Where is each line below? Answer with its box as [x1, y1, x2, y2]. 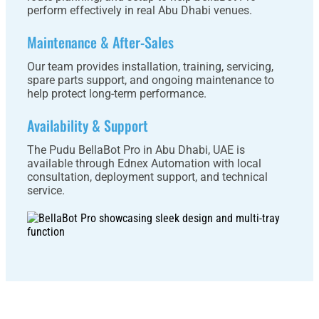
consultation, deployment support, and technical [27, 170, 268, 184]
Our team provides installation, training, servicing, [27, 60, 273, 73]
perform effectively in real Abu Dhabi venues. [27, 4, 252, 17]
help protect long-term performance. [27, 87, 206, 100]
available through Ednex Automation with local [27, 157, 261, 170]
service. [27, 184, 65, 197]
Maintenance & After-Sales [27, 31, 174, 53]
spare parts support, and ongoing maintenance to [27, 73, 274, 87]
